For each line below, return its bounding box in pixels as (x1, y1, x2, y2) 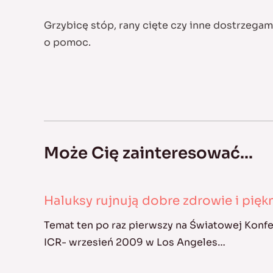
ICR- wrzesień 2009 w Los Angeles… (44, 235, 225, 249)
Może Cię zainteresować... (44, 143, 253, 163)
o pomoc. (44, 36, 91, 49)
